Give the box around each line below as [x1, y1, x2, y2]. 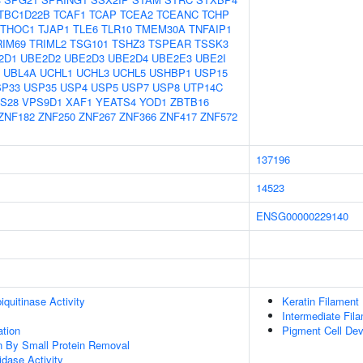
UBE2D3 [64, 50, 105, 66]
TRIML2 [29, 36, 66, 51]
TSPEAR [148, 36, 191, 51]
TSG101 [70, 36, 109, 51]
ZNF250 [38, 109, 75, 124]
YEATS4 [96, 94, 136, 109]
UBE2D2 [20, 50, 61, 66]
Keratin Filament [282, 293, 359, 309]
